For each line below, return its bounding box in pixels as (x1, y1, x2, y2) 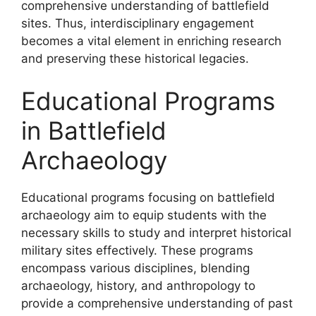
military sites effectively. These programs (21, 243, 253, 257)
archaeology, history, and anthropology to (21, 278, 255, 293)
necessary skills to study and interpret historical (21, 225, 291, 240)
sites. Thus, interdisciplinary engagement (21, 16, 254, 30)
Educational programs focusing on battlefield (21, 190, 275, 205)
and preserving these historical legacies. (21, 51, 249, 66)
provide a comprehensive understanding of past (21, 296, 293, 310)
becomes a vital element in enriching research (21, 34, 281, 48)
